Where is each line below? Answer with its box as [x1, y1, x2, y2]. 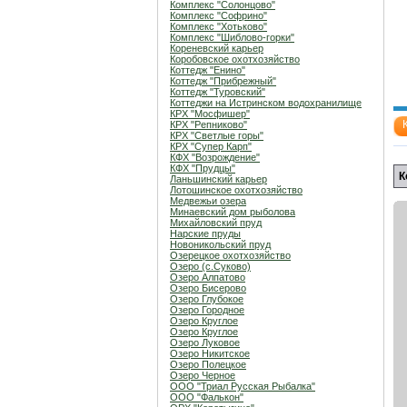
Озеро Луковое [170, 337, 240, 348]
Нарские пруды [170, 228, 241, 239]
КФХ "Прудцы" [170, 163, 235, 174]
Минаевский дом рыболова [170, 206, 295, 217]
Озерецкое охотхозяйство [170, 250, 291, 261]
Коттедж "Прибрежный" [170, 75, 276, 86]
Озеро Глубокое [170, 293, 243, 304]
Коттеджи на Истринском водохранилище [170, 97, 362, 108]
